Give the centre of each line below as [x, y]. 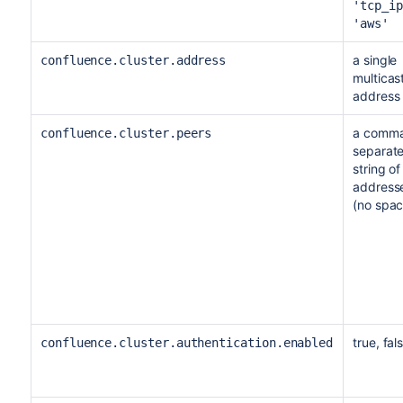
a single [375, 60]
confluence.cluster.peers [126, 133]
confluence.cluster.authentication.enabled [187, 343]
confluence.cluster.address [133, 60]
